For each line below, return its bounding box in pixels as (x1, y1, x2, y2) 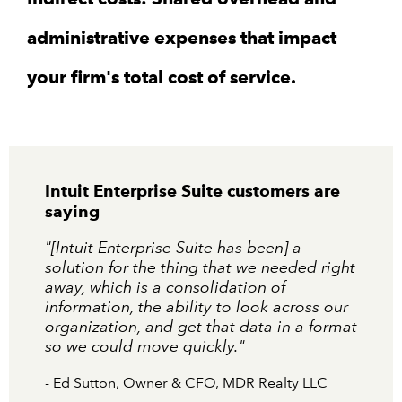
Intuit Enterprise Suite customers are (45, 179, 340, 201)
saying (45, 200, 100, 222)
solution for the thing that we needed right (45, 258, 355, 278)
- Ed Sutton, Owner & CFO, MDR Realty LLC (45, 374, 328, 392)
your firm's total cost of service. (27, 66, 296, 88)
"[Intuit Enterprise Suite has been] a (45, 238, 301, 258)
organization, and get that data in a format (45, 317, 357, 337)
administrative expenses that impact (27, 26, 336, 48)
